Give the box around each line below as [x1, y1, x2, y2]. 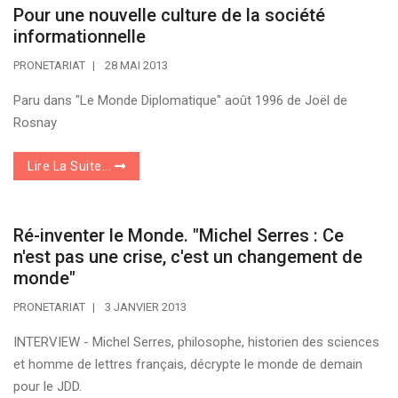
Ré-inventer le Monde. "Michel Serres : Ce [13, 224, 344, 246]
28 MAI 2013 [105, 58, 168, 72]
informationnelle [13, 25, 146, 47]
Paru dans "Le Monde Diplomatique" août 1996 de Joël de [13, 92, 347, 108]
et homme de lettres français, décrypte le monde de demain [13, 355, 362, 372]
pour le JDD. [13, 378, 82, 394]
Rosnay [13, 114, 57, 131]
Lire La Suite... [28, 158, 115, 173]
